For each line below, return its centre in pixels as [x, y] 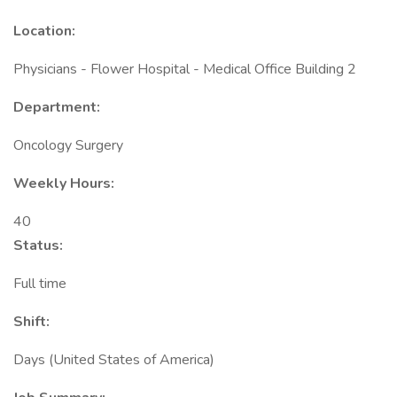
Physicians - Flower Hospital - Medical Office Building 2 [185, 69]
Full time [40, 284]
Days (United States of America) [114, 360]
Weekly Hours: [64, 183]
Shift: [31, 322]
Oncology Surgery [68, 145]
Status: [38, 245]
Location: [44, 31]
